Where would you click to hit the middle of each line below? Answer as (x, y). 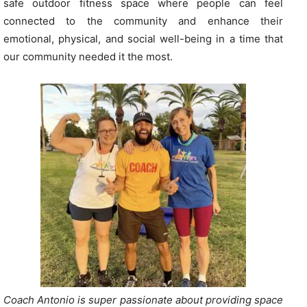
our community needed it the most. (88, 57)
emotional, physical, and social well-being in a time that (143, 39)
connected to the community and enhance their (143, 21)
